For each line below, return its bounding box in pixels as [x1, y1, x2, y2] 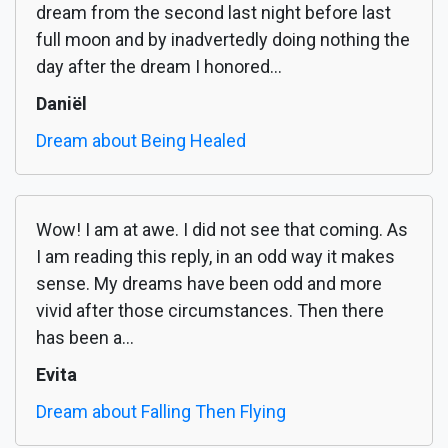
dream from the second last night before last [36, 2, 391, 24]
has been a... [36, 327, 134, 349]
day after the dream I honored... [36, 56, 282, 78]
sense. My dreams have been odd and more [36, 273, 382, 295]
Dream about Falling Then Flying [36, 401, 286, 423]
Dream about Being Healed [36, 130, 246, 152]
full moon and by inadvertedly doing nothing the [36, 29, 410, 51]
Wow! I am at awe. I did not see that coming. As [36, 219, 408, 241]
